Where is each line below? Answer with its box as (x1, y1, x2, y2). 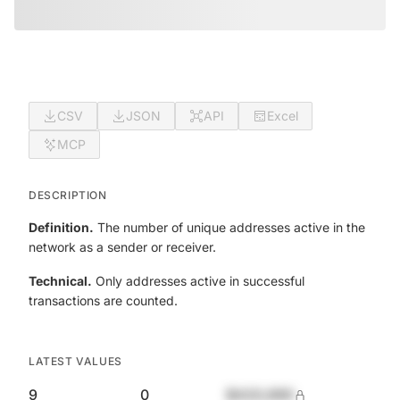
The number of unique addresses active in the (94, 220, 365, 235)
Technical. (29, 273, 92, 288)
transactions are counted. (29, 293, 178, 308)
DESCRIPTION (29, 188, 107, 202)
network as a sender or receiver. (29, 239, 216, 254)
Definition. (29, 220, 94, 235)
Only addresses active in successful (92, 273, 304, 288)
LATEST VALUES (29, 354, 122, 368)
